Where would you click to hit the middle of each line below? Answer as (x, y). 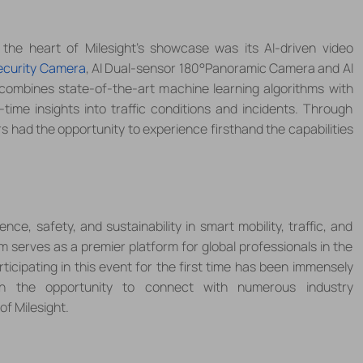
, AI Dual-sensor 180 (142, 68)
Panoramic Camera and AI (279, 68)
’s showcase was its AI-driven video (244, 47)
